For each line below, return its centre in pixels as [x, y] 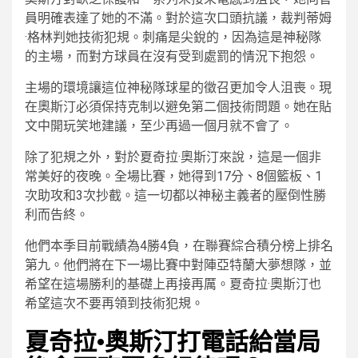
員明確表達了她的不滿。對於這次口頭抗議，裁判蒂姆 [178, 18]
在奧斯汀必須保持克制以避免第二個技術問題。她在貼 [178, 107]
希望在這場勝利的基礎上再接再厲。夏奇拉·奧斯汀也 [173, 284]
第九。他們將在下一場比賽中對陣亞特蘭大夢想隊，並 [178, 265]
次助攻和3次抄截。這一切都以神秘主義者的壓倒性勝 [175, 196]
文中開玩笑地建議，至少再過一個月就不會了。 [159, 126]
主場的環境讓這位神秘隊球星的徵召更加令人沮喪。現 [178, 88]
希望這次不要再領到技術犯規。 [114, 304]
